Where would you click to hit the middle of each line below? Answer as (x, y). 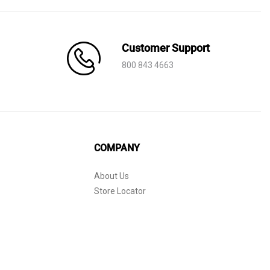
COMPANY (117, 148)
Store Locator (120, 191)
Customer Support (166, 48)
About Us (111, 176)
